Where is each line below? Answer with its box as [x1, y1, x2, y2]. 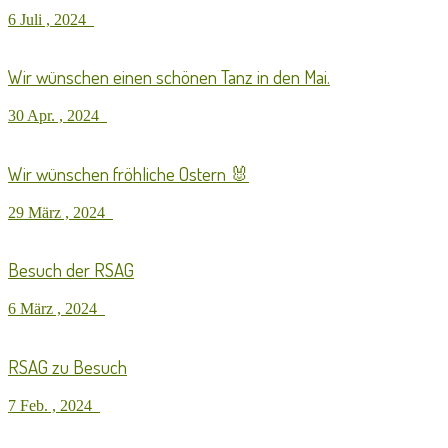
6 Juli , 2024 [8, 10, 94, 28]
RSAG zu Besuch [8, 354, 127, 378]
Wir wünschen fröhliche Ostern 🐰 [8, 161, 249, 185]
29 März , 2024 [8, 203, 113, 221]
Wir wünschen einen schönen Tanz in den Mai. [8, 65, 330, 89]
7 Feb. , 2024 [8, 396, 100, 414]
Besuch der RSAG [8, 258, 134, 282]
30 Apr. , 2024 [8, 107, 107, 125]
